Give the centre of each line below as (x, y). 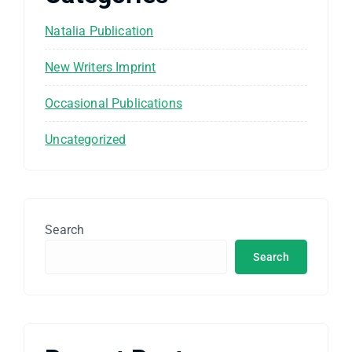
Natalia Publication (99, 31)
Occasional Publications (114, 103)
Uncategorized (86, 139)
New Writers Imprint (101, 67)
